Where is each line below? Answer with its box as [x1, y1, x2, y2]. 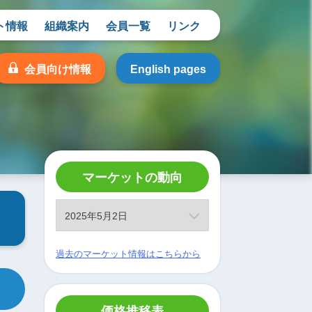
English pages [130, 60, 206, 77]
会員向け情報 [24, 60, 91, 77]
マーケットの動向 [82, 166, 182, 186]
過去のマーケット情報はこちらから [56, 247, 201, 260]
